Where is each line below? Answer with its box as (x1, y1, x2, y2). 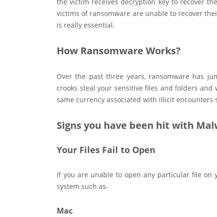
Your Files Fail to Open (57, 144, 155, 156)
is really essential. (57, 20, 115, 30)
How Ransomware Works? (57, 44, 181, 58)
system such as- (57, 182, 108, 191)
